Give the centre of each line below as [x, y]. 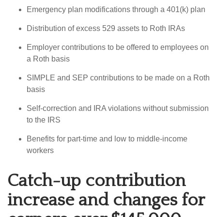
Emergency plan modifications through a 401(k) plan [116, 10]
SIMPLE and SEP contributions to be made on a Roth [118, 78]
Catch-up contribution [96, 181]
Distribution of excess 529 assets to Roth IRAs [106, 29]
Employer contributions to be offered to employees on [118, 47]
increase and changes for [106, 200]
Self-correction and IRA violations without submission [118, 108]
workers [40, 151]
